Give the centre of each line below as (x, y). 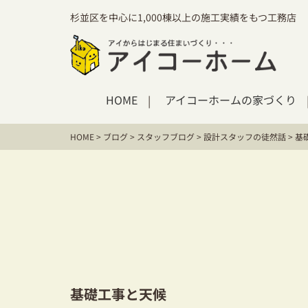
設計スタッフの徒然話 (245, 136)
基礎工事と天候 (118, 294)
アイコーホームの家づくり (231, 99)
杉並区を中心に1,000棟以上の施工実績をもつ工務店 (183, 17)
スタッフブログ (166, 136)
